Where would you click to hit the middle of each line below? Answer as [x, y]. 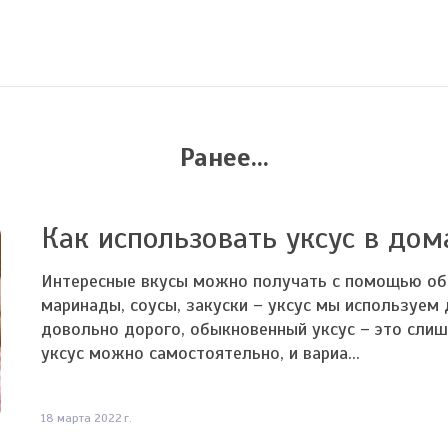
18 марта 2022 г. [86, 418]
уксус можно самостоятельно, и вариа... [200, 353]
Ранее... [224, 157]
